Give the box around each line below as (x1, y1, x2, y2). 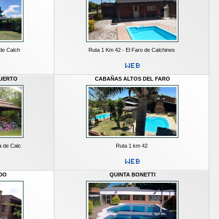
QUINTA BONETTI (109, 172, 155, 178)
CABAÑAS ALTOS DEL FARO (94, 76, 170, 82)
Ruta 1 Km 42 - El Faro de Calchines (88, 47, 175, 53)
